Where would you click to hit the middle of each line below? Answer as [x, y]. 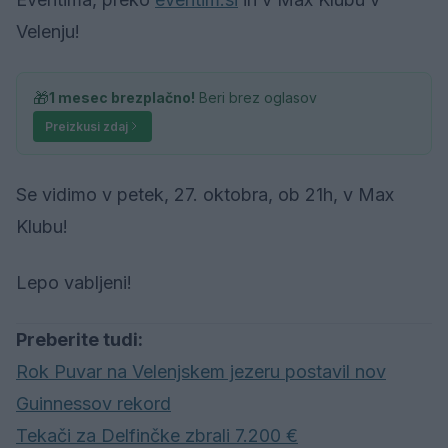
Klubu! [42, 226]
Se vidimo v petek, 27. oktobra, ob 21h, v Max [205, 194]
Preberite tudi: [79, 339]
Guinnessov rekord [93, 403]
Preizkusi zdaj [86, 126]
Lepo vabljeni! [74, 282]
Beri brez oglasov [256, 97]
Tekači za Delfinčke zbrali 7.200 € [157, 435]
